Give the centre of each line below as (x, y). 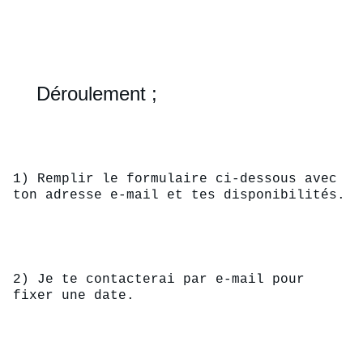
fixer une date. (74, 296)
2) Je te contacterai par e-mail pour (163, 280)
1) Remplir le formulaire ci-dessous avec (179, 179)
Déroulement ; (97, 94)
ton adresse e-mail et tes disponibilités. (179, 195)
